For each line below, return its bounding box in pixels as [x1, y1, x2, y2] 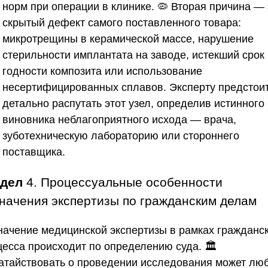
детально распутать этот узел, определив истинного [2, 97, 264, 109]
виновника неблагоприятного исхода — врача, [2, 113, 236, 126]
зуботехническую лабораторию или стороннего [2, 129, 239, 142]
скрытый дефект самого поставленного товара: [2, 16, 241, 29]
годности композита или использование [2, 65, 202, 77]
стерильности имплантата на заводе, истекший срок [2, 48, 264, 61]
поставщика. [2, 145, 65, 158]
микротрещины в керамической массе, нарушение [2, 32, 254, 45]
